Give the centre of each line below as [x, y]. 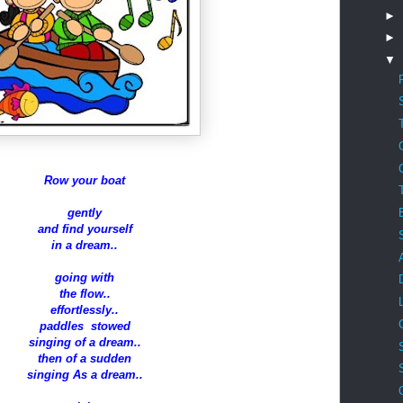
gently [85, 213]
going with [85, 278]
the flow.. [85, 294]
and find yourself [85, 229]
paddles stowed [85, 326]
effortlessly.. [85, 310]
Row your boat [85, 180]
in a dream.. [85, 245]
